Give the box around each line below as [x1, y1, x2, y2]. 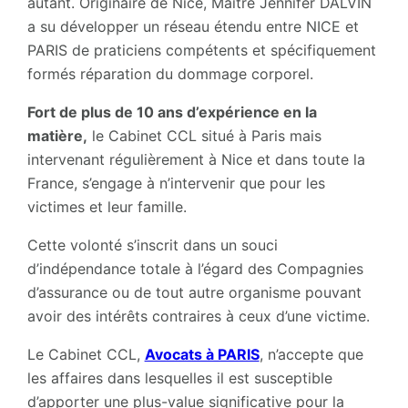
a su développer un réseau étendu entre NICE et [26, 16, 359, 36]
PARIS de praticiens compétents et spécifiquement [26, 40, 376, 59]
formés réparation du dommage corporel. [26, 64, 313, 83]
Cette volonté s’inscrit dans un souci [26, 235, 278, 254]
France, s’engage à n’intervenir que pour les [26, 173, 325, 192]
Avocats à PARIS [144, 344, 260, 363]
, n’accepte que [259, 344, 363, 363]
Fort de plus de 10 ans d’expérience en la [26, 102, 317, 121]
